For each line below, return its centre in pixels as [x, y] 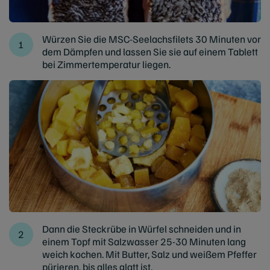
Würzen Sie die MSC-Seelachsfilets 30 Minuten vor [152, 39]
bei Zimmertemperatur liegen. [106, 64]
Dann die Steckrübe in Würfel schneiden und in [142, 228]
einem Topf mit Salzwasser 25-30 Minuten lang [144, 241]
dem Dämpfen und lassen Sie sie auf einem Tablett [150, 51]
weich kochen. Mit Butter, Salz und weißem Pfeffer [149, 254]
